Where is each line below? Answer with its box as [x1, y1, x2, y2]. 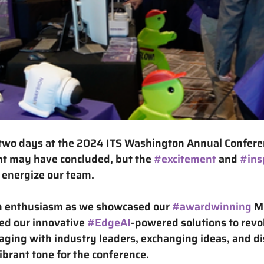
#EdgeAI [87, 214, 131, 232]
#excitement [154, 151, 216, 168]
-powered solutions [131, 214, 226, 232]
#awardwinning [172, 199, 252, 216]
